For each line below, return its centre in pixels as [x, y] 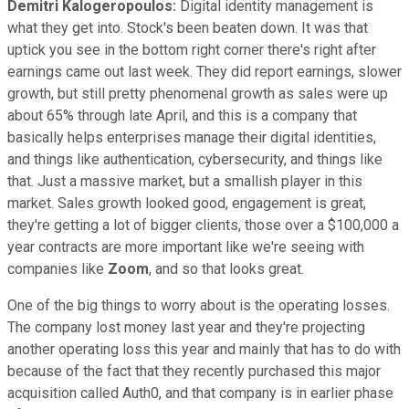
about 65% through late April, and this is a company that [182, 115]
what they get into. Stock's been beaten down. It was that [188, 27]
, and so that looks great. [226, 268]
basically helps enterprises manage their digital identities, [192, 137]
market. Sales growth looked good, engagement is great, [187, 203]
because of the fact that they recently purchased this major [194, 371]
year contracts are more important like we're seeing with [186, 246]
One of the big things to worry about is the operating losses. [199, 305]
